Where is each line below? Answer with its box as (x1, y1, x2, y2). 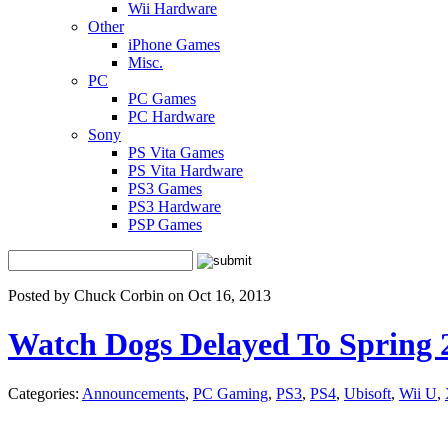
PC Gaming (193, 384, 268, 402)
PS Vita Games (128, 144, 224, 161)
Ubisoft (344, 384, 391, 402)
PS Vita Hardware (128, 162, 243, 179)
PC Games (128, 90, 196, 107)
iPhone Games (128, 36, 220, 53)
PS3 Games (128, 180, 202, 197)
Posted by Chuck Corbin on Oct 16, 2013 (8, 287, 271, 304)
